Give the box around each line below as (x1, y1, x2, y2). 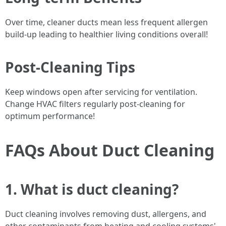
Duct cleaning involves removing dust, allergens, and (5, 208, 206, 219)
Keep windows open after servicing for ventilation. (5, 86, 197, 97)
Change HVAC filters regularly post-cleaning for (5, 98, 185, 109)
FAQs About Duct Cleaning (5, 139, 214, 161)
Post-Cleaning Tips (5, 58, 135, 77)
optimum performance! (5, 110, 95, 122)
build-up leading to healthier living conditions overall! (5, 29, 208, 40)
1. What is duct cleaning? (5, 180, 179, 199)
